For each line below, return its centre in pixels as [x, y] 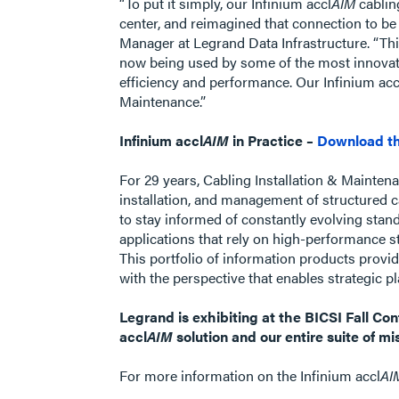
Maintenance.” [163, 101]
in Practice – [273, 140]
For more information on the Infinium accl [250, 375]
